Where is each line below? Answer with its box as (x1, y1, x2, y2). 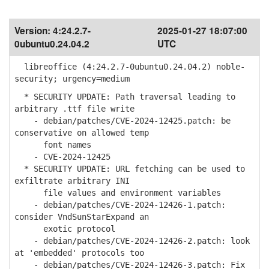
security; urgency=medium (14, 74, 130, 83)
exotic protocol (14, 224, 115, 234)
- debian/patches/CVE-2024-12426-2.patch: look (14, 236, 250, 246)
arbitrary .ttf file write (14, 104, 134, 113)
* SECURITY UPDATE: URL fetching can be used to (14, 164, 245, 174)
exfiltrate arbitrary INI (14, 176, 130, 186)
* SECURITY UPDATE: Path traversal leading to (14, 92, 235, 101)
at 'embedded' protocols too (14, 248, 144, 258)
